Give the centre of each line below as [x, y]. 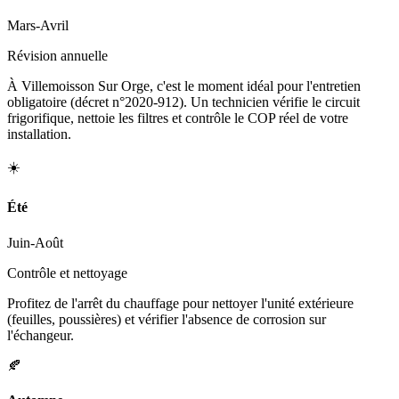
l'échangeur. [41, 335]
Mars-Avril [38, 26]
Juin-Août [35, 242]
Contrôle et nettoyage [67, 273]
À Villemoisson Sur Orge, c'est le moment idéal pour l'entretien [184, 86]
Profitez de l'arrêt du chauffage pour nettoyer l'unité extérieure [180, 303]
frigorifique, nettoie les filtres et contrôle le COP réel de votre [178, 118]
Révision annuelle [57, 56]
